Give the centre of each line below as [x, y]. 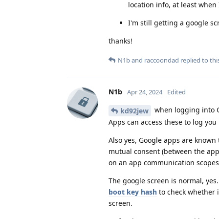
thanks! [120, 41]
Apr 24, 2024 [145, 92]
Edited [176, 92]
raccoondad [162, 60]
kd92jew [134, 110]
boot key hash [133, 192]
